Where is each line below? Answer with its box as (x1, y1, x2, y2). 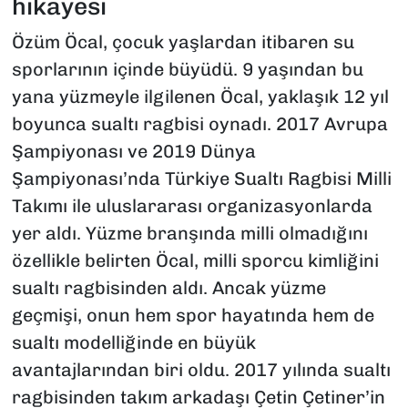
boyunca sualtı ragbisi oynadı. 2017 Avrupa (11, 113, 388, 136)
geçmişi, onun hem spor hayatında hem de (11, 304, 374, 327)
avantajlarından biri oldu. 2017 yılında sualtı (11, 359, 391, 382)
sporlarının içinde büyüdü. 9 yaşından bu (11, 58, 363, 81)
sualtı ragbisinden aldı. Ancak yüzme (11, 277, 326, 300)
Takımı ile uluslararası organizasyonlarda (11, 195, 372, 218)
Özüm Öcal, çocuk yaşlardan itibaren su (11, 31, 354, 54)
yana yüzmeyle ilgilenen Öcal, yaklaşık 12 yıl (11, 86, 389, 108)
